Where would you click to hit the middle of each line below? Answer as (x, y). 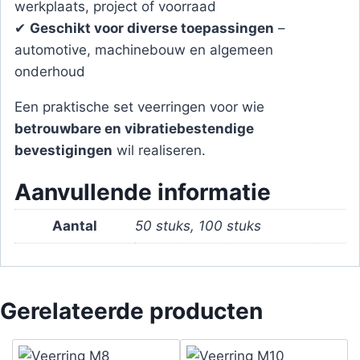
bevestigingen (63, 150)
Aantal (75, 226)
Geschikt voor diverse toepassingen (152, 28)
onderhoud (50, 72)
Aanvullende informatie (143, 192)
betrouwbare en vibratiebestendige (134, 129)
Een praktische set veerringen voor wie (139, 107)
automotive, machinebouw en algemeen (144, 50)
